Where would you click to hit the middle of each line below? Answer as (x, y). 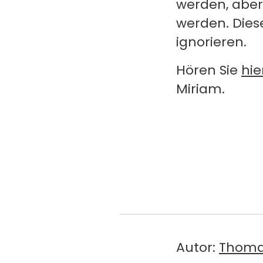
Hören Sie (209, 70)
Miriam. (200, 89)
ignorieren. (211, 42)
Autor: (198, 247)
